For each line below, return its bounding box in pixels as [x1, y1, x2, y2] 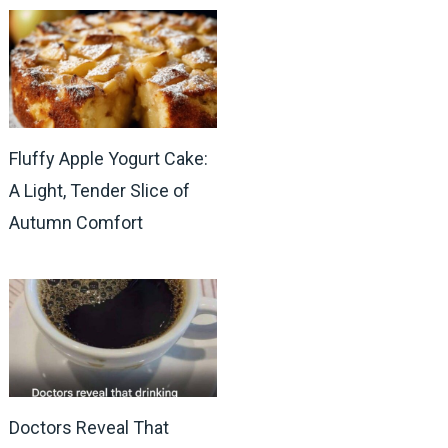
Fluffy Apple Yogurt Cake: [8, 147, 208, 169]
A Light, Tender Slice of [8, 179, 190, 201]
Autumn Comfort [8, 211, 143, 233]
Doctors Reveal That [8, 417, 169, 439]
